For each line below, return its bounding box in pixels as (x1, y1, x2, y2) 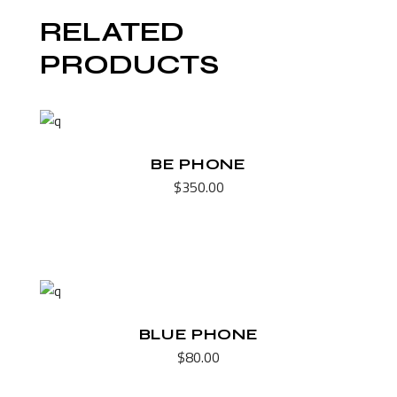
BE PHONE (151, 155, 246, 174)
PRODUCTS (40, 48, 219, 82)
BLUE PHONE (138, 325, 259, 344)
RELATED (40, 15, 184, 49)
